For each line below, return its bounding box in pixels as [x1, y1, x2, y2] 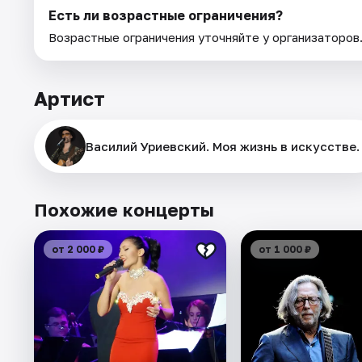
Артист [34, 86, 105, 111]
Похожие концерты [34, 199, 214, 221]
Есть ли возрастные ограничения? [48, 7, 283, 24]
